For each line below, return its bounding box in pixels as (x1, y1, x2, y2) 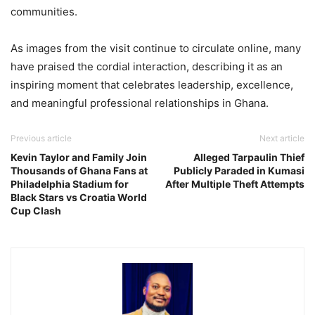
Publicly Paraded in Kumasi (174, 164, 304, 176)
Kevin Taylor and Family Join (11, 150, 147, 163)
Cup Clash (11, 204, 61, 217)
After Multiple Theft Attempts (165, 177, 304, 190)
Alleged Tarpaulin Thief (193, 150, 304, 163)
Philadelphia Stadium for (11, 177, 129, 190)
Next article (259, 132, 304, 143)
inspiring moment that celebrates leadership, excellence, (11, 77, 293, 91)
